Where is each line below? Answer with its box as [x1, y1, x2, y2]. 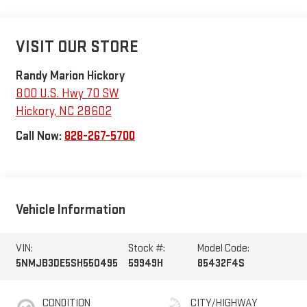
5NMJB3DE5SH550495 [15, 257, 118, 271]
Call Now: [15, 128, 64, 143]
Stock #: [128, 242, 166, 256]
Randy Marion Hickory [15, 68, 125, 83]
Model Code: [197, 242, 249, 256]
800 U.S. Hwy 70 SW [15, 86, 119, 101]
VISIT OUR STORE [15, 36, 138, 57]
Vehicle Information [15, 201, 125, 219]
